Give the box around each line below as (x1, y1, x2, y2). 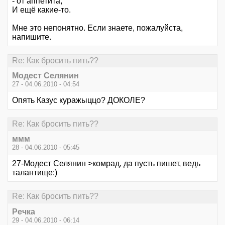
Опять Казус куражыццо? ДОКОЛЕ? (12, 95, 145, 104)
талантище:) (12, 168, 61, 177)
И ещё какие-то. (12, 5, 71, 14)
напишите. (12, 32, 51, 41)
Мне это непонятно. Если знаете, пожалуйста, (12, 23, 183, 32)
